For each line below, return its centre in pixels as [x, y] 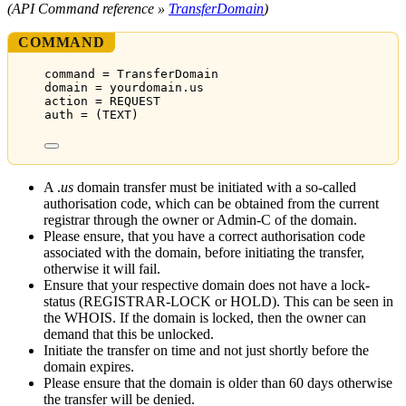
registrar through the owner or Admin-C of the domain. [200, 220]
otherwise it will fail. [102, 269]
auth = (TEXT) [92, 115]
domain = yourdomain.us [124, 88]
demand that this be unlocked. [129, 334]
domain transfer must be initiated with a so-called [215, 188]
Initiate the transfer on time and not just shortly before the [206, 351]
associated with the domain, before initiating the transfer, [204, 253]
